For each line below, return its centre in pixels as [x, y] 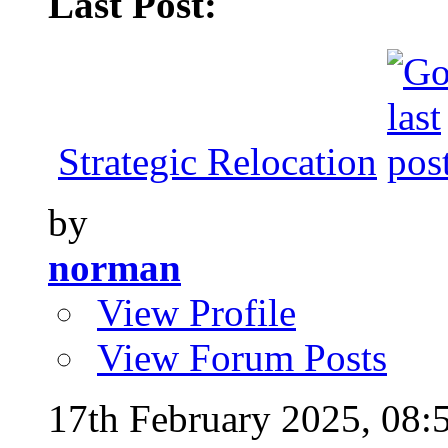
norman [114, 267]
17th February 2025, [214, 418]
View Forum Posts [242, 357]
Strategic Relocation [217, 161]
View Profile [196, 312]
